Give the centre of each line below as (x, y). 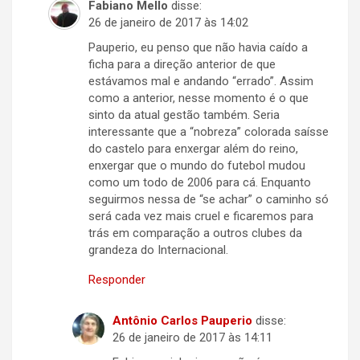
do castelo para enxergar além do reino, (193, 149)
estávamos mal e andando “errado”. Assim (201, 82)
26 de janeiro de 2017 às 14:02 (168, 23)
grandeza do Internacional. (158, 250)
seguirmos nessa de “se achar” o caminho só (209, 200)
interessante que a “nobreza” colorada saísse (209, 132)
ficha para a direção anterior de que (182, 65)
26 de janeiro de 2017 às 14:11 (192, 338)
